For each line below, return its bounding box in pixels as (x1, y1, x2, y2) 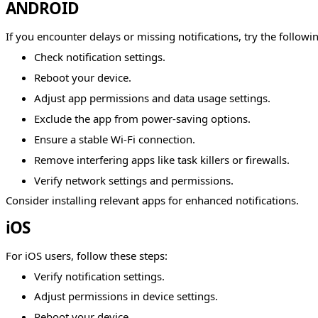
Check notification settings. (34, 49, 165, 64)
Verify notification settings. (34, 268, 165, 283)
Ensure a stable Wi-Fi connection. (34, 131, 195, 146)
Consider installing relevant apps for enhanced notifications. (6, 193, 299, 208)
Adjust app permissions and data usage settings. (34, 90, 270, 105)
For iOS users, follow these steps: (6, 248, 168, 263)
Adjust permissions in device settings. (34, 289, 218, 304)
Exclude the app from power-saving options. (34, 111, 251, 126)
